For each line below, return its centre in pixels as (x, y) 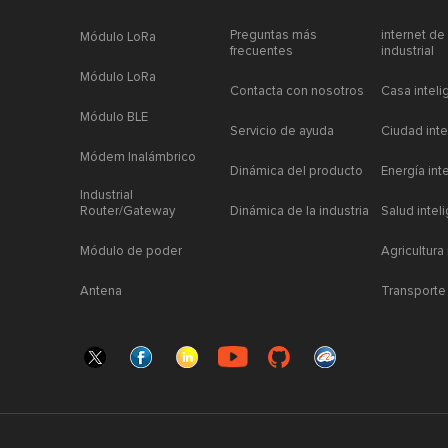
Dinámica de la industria (299, 211)
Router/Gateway (127, 211)
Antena (101, 291)
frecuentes (261, 51)
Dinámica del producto (296, 171)
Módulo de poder (131, 251)
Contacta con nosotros (296, 91)
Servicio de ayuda (281, 131)
